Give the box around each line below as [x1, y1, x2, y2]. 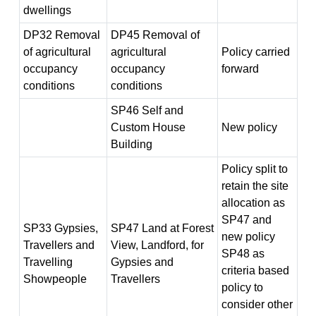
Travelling [23, 256, 73, 268]
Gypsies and [110, 256, 174, 268]
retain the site [221, 180, 288, 192]
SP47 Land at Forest [110, 222, 214, 234]
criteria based [221, 265, 289, 276]
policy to [221, 281, 263, 293]
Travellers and [23, 239, 95, 251]
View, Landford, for [110, 239, 204, 251]
